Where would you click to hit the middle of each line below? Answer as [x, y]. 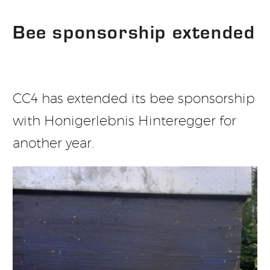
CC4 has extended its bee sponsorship [134, 98]
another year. [53, 143]
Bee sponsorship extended [134, 30]
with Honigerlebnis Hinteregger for [124, 120]
